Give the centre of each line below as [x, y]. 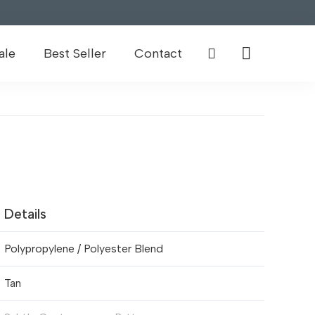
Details [25, 214]
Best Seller [75, 53]
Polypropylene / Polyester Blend [84, 248]
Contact [159, 53]
